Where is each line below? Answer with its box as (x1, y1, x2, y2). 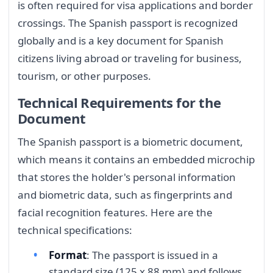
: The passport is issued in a (87, 247, 218, 262)
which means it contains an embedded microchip (18, 152, 255, 167)
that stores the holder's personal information (18, 170, 236, 185)
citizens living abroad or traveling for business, (18, 51, 242, 65)
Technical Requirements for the (18, 93, 221, 112)
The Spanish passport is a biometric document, (18, 135, 243, 149)
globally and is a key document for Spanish (18, 33, 224, 48)
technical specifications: (18, 223, 132, 238)
